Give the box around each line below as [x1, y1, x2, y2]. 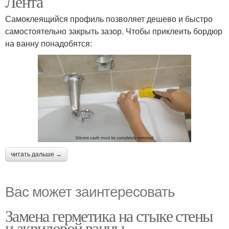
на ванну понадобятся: [5, 37, 92, 49]
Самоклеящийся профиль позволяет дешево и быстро [5, 13, 213, 25]
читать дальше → [11, 151, 62, 158]
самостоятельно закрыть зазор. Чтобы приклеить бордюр [5, 25, 222, 37]
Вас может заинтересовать [5, 180, 175, 201]
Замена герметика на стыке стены [5, 204, 213, 226]
